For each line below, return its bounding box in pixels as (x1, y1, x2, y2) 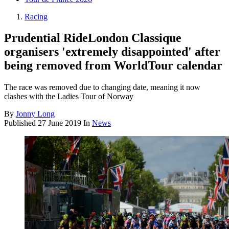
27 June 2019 (38, 119, 81, 128)
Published (4, 119, 38, 128)
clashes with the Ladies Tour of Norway (4, 92, 133, 101)
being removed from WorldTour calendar (4, 59, 222, 73)
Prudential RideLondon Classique (4, 31, 181, 45)
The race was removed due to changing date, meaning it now (4, 83, 200, 92)
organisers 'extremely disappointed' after (4, 45, 220, 59)
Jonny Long (16, 109, 55, 119)
